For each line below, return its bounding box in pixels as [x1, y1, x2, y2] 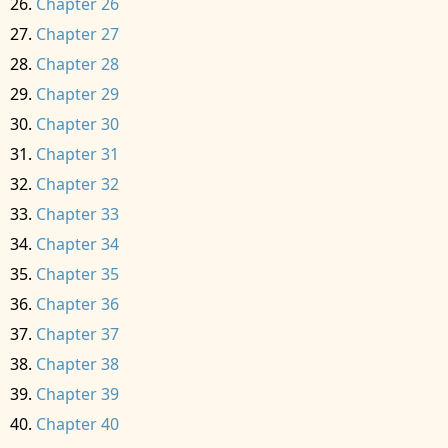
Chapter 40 [36, 413, 119, 435]
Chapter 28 [36, 53, 119, 75]
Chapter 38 [36, 353, 119, 375]
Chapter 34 [36, 233, 119, 255]
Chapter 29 [36, 83, 119, 105]
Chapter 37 [36, 323, 119, 345]
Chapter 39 [36, 383, 119, 405]
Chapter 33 [36, 203, 119, 225]
